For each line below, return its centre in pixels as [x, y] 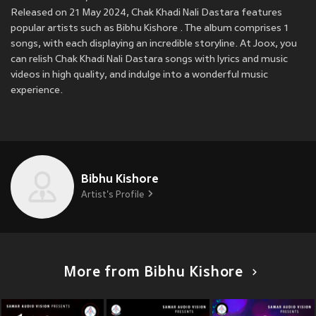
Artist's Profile [113, 196]
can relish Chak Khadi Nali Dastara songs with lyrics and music [149, 60]
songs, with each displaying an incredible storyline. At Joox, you [154, 44]
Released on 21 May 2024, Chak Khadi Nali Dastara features [146, 13]
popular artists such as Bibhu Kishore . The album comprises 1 [150, 29]
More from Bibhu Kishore [154, 273]
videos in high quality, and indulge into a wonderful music [139, 75]
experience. [37, 91]
